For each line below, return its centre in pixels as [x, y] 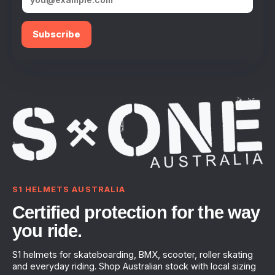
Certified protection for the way [136, 213]
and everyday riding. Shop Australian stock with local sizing [134, 266]
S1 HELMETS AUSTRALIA [69, 189]
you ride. [47, 231]
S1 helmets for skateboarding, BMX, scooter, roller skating [133, 255]
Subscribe [56, 34]
